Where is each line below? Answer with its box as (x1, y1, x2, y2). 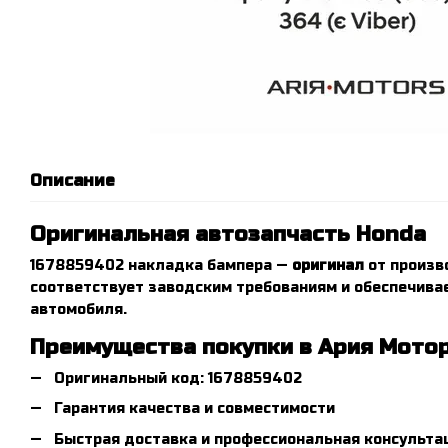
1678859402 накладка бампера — (30, 257, 292, 274)
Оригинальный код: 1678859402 (54, 370, 302, 387)
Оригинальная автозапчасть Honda (30, 222, 426, 247)
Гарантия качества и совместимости (54, 400, 335, 418)
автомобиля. (30, 301, 127, 318)
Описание (30, 171, 115, 190)
